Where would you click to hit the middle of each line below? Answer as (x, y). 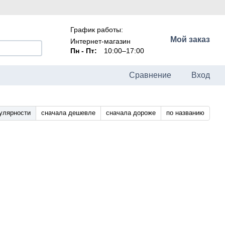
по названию (185, 113)
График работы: (96, 29)
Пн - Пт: (83, 50)
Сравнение (150, 75)
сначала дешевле (68, 113)
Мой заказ (190, 39)
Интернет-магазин (100, 41)
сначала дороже (131, 113)
